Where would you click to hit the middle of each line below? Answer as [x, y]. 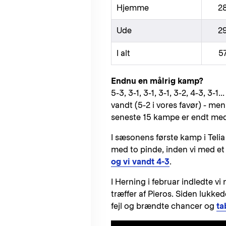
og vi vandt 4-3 [140, 161]
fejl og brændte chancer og [164, 206]
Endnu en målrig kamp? [157, 81]
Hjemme [133, 8]
